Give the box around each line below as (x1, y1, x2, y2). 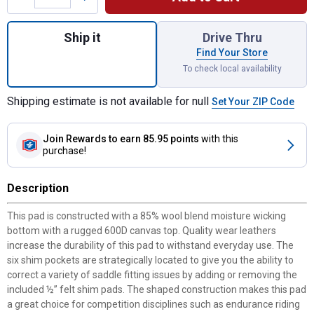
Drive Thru (202, 30, 262, 45)
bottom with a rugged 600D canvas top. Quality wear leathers (7, 225, 276, 236)
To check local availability (182, 64, 282, 74)
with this (201, 133, 238, 144)
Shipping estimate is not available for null (7, 95, 212, 108)
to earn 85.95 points (109, 133, 199, 144)
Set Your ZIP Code (212, 96, 294, 107)
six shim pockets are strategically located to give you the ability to (7, 254, 294, 266)
